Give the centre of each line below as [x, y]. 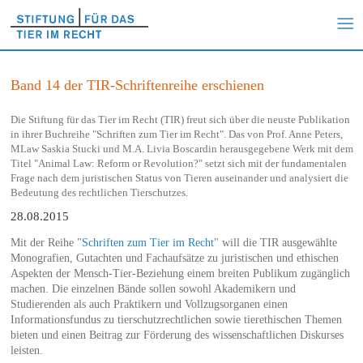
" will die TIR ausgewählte [275, 242]
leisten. [26, 350]
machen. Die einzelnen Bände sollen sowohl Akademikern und [153, 288]
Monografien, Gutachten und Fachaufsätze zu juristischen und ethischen [174, 258]
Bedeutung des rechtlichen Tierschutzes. [99, 192]
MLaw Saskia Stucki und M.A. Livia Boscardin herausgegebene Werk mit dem [181, 148]
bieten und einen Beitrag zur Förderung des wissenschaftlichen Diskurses [177, 335]
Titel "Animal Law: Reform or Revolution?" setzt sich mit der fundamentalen [178, 163]
